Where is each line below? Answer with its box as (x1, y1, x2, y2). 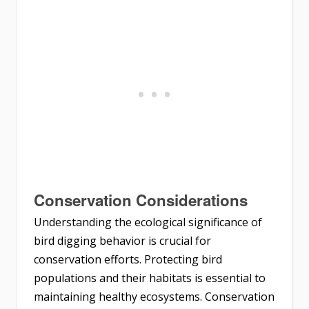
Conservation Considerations (34, 188, 248, 211)
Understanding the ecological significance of (34, 214, 262, 230)
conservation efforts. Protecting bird (34, 251, 222, 267)
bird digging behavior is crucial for (34, 232, 211, 248)
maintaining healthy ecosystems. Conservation (34, 288, 275, 304)
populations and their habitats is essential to (34, 270, 266, 286)
